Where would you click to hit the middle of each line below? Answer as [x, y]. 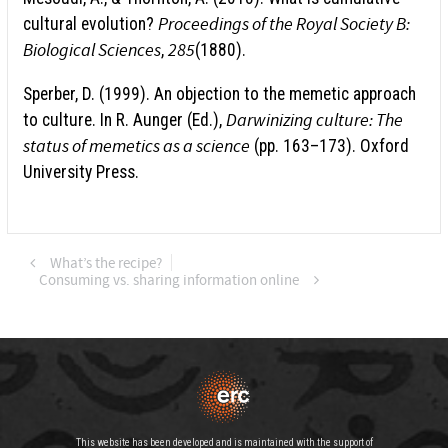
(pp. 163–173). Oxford [329, 146]
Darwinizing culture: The [314, 120]
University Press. [81, 172]
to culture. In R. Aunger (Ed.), [124, 120]
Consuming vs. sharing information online [168, 280]
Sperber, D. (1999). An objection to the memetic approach [219, 94]
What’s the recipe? [105, 263]
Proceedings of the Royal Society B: [284, 24]
